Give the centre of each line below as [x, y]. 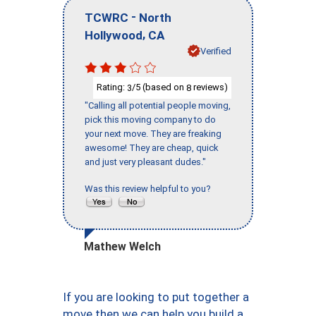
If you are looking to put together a [156, 297]
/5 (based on [159, 87]
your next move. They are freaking [153, 133]
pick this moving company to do [150, 119]
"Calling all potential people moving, [158, 105]
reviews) [209, 87]
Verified [216, 51]
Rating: [112, 87]
